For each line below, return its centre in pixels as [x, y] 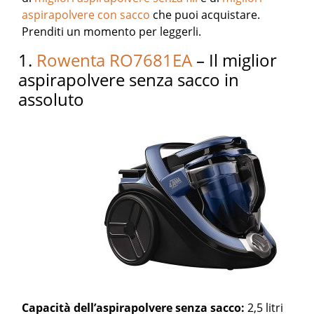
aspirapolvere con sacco [86, 15]
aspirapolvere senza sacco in [129, 80]
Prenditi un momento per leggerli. [112, 32]
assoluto [52, 99]
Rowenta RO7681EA [115, 60]
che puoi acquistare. [205, 15]
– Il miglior [235, 60]
